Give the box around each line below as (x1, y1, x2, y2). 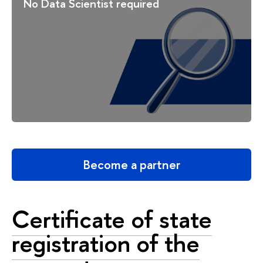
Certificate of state (12, 202, 212, 235)
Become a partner (83, 156, 180, 173)
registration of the (12, 226, 200, 259)
